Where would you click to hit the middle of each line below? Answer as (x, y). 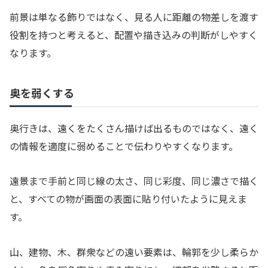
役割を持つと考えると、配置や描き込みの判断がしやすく (134, 34)
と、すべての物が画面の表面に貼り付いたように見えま (128, 199)
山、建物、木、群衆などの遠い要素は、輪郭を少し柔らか (134, 252)
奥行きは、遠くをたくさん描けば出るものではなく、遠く (134, 128)
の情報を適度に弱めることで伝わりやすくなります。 (124, 146)
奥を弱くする (42, 92)
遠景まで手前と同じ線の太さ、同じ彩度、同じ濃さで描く (134, 181)
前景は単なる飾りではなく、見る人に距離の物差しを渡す (134, 16)
